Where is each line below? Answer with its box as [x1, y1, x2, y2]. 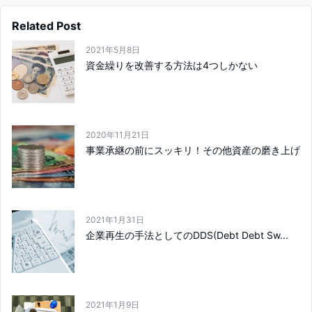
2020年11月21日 [86, 129, 149, 140]
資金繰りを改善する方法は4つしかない [86, 58, 258, 71]
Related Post [12, 18, 81, 33]
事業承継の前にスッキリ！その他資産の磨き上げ [86, 143, 300, 156]
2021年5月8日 [86, 44, 140, 55]
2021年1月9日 [86, 299, 139, 310]
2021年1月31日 [86, 214, 144, 225]
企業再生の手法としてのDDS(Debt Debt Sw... [86, 228, 288, 241]
